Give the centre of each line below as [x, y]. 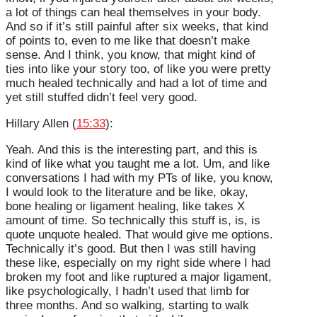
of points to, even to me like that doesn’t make [128, 41]
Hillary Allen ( [41, 124]
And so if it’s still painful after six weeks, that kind [137, 27]
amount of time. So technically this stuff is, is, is [133, 220]
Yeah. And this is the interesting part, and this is [132, 149]
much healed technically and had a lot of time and [136, 83]
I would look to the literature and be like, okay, [127, 192]
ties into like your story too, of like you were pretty [138, 69]
